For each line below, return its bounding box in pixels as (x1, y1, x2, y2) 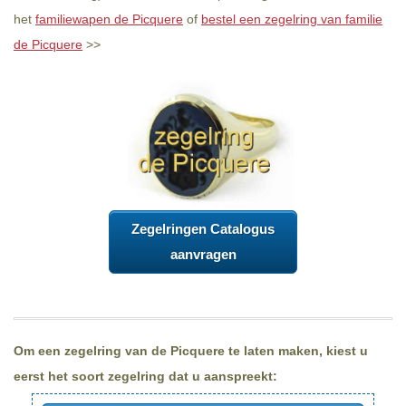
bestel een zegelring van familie (201, 12, 382, 26)
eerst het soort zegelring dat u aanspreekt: (14, 369, 277, 384)
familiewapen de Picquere (35, 12, 183, 26)
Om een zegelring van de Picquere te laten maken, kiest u (14, 343, 368, 359)
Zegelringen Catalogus (131, 221, 275, 237)
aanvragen (169, 246, 237, 263)
